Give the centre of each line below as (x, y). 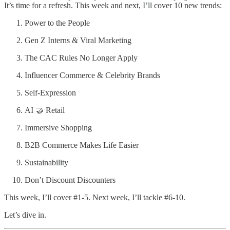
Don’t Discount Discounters (70, 180)
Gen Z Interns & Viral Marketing (78, 40)
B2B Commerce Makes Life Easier (82, 145)
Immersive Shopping (58, 127)
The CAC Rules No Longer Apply (81, 57)
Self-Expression (50, 92)
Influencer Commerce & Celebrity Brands (92, 75)
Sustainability (46, 162)
